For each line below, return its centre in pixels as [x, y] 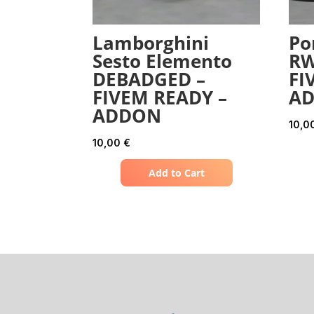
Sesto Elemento [162, 61]
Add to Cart [176, 173]
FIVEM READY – [160, 98]
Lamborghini [151, 43]
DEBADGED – [149, 80]
